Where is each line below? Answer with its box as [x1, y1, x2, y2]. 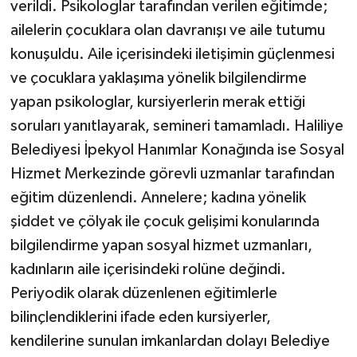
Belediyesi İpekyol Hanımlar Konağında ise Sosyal [10, 141, 344, 158]
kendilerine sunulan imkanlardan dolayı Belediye [10, 332, 330, 349]
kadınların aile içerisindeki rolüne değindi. [10, 261, 286, 277]
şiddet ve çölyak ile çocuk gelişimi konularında [10, 213, 320, 229]
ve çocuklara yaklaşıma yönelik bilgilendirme [10, 69, 307, 86]
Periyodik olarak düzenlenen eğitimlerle [10, 284, 277, 301]
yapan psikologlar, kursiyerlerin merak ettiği [10, 93, 305, 110]
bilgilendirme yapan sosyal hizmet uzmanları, [10, 237, 312, 253]
